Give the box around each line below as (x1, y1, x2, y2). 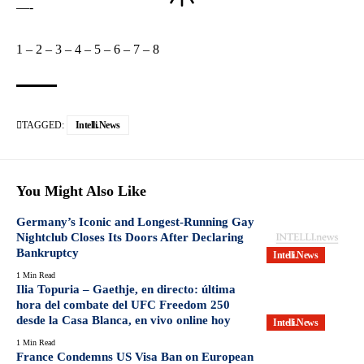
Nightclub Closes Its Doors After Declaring (16, 230, 244, 244)
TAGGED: (22, 119, 64, 131)
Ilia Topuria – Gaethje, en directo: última (16, 282, 236, 296)
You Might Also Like (16, 182, 146, 199)
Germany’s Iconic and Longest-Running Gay (16, 214, 254, 228)
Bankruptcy (16, 245, 79, 259)
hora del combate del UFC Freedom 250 (16, 297, 230, 311)
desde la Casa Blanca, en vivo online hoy (16, 313, 231, 327)
